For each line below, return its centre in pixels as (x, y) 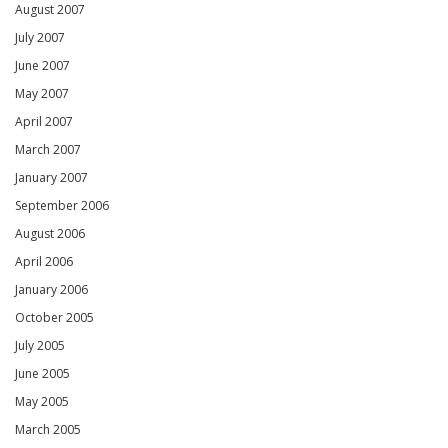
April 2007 (44, 122)
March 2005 (48, 430)
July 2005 (40, 346)
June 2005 (42, 374)
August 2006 (50, 234)
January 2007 (51, 178)
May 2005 (42, 402)
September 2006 (62, 206)
